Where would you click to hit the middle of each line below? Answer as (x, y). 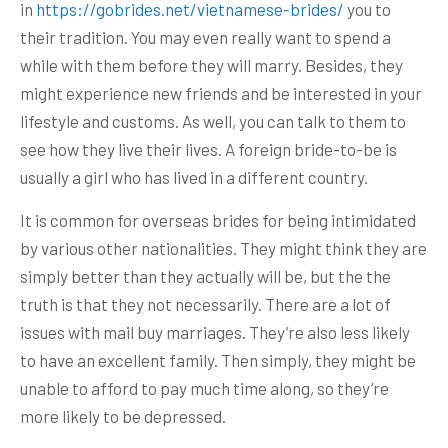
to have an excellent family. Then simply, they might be (218, 360)
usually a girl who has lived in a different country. (194, 177)
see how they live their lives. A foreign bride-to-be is (208, 149)
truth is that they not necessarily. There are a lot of (205, 304)
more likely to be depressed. (123, 416)
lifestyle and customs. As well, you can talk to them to (213, 121)
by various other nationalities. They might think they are (223, 248)
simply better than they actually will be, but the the (205, 276)
